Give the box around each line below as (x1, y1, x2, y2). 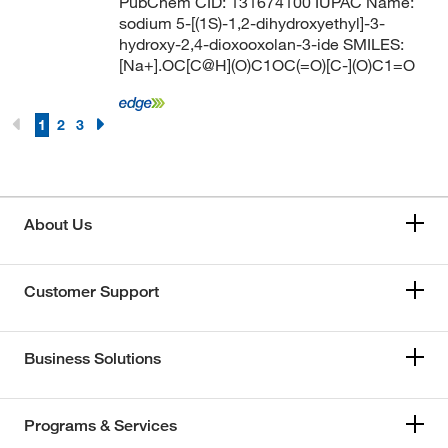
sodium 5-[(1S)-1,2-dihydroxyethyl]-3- (118, 13, 385, 33)
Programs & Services (24, 416, 177, 435)
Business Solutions (24, 349, 161, 368)
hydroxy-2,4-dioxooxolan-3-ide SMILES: (118, 34, 404, 54)
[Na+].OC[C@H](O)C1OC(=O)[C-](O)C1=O (118, 55, 415, 75)
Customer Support (24, 282, 159, 301)
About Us (24, 215, 92, 234)
